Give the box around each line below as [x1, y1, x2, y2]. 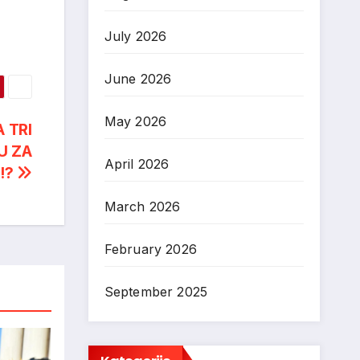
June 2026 [104, 71, 172, 87]
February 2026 [104, 241, 198, 257]
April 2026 [104, 156, 170, 172]
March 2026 [104, 198, 181, 215]
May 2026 [104, 113, 167, 129]
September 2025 [104, 284, 208, 300]
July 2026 [104, 28, 167, 44]
